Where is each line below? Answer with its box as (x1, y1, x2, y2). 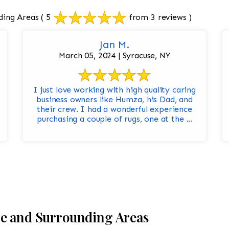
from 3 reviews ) (126, 12, 192, 22)
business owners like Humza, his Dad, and (36, 95, 193, 105)
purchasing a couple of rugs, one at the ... (36, 114, 193, 124)
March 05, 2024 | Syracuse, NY (59, 51, 170, 61)
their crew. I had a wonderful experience (37, 104, 192, 114)
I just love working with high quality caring (33, 85, 196, 95)
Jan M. (100, 38, 129, 51)
